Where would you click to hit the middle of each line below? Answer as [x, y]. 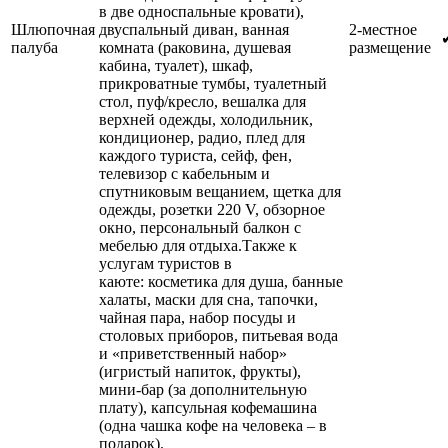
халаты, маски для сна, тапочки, [208, 299]
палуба [34, 47]
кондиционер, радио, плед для [202, 137]
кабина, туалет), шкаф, [176, 65]
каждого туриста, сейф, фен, [195, 155]
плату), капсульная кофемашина [208, 407]
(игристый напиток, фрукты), [200, 371]
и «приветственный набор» [193, 353]
